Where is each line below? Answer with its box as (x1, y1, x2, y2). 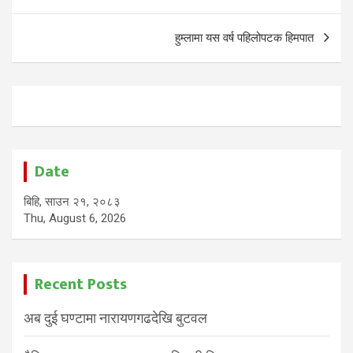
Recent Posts (35, 270, 127, 298)
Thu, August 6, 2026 (24, 210, 126, 225)
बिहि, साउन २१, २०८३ (24, 194, 121, 209)
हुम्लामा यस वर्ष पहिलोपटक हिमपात (175, 30, 314, 45)
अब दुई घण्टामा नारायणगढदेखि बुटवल (24, 309, 207, 326)
